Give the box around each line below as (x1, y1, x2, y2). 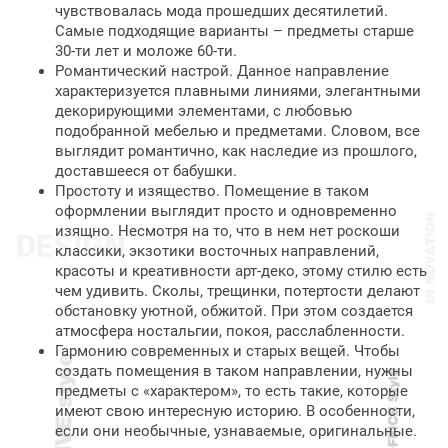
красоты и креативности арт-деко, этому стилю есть (55, 262, 427, 280)
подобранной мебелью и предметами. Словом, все (55, 122, 420, 140)
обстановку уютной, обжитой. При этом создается (55, 302, 413, 320)
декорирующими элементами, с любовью (55, 102, 352, 120)
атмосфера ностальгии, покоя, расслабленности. (55, 322, 405, 340)
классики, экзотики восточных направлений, (55, 242, 379, 260)
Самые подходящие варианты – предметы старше (55, 22, 414, 40)
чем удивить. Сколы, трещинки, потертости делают (55, 282, 420, 300)
